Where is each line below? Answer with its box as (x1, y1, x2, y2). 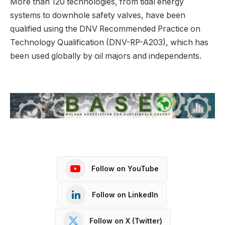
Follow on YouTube (91, 164, 159, 173)
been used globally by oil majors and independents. (10, 51, 201, 61)
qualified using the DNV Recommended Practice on (10, 24, 200, 34)
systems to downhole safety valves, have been (10, 11, 185, 21)
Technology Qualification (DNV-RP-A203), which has (10, 38, 208, 48)
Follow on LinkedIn (92, 190, 158, 199)
